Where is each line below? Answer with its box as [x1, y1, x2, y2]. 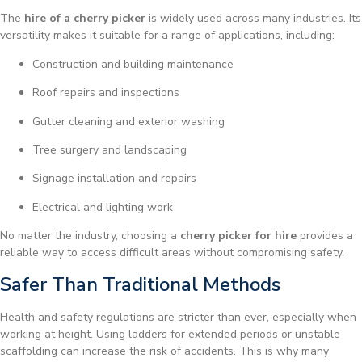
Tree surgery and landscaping [32, 142, 187, 158]
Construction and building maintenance [32, 56, 234, 72]
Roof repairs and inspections [32, 85, 179, 101]
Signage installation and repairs [32, 170, 196, 187]
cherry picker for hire [180, 228, 297, 244]
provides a [297, 228, 353, 244]
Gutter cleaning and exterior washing [32, 113, 225, 129]
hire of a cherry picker [24, 11, 145, 27]
